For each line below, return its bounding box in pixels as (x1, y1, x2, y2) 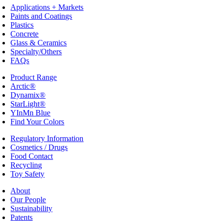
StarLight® (10, 99, 46, 108)
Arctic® (10, 81, 36, 90)
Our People (10, 195, 46, 204)
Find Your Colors (10, 117, 65, 126)
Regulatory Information (10, 134, 84, 143)
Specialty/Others (10, 47, 62, 56)
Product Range (10, 73, 57, 81)
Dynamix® (10, 90, 46, 99)
